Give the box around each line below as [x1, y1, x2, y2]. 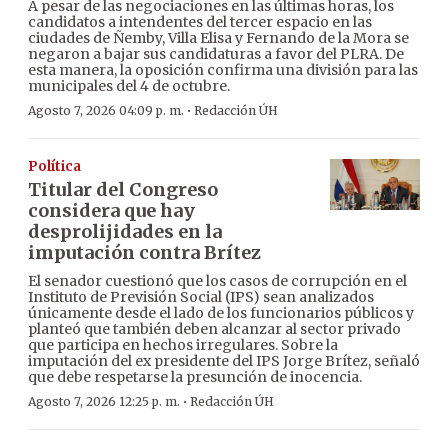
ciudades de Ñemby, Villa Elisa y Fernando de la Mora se [28, 29, 409, 48]
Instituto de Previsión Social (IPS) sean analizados [28, 288, 374, 307]
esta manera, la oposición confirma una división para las [28, 61, 418, 80]
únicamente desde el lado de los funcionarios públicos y [28, 304, 414, 323]
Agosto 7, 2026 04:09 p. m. [28, 103, 184, 119]
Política [28, 158, 81, 176]
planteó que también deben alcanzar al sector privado [28, 320, 401, 339]
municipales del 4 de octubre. [28, 77, 230, 96]
